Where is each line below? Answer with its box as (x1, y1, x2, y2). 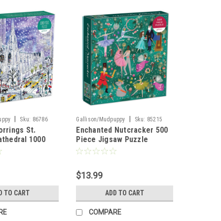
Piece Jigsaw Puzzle (76, 135, 148, 145)
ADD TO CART (105, 189, 145, 197)
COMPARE (89, 208, 122, 217)
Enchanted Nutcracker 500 (76, 125, 168, 135)
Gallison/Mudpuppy (76, 116, 125, 123)
